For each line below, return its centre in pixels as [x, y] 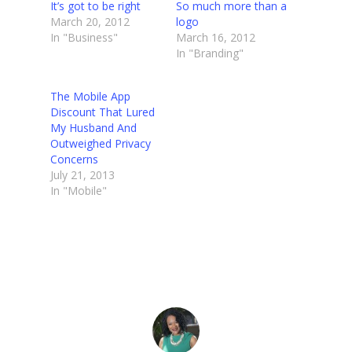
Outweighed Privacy [101, 144]
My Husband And [93, 128]
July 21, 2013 [82, 175]
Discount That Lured [103, 112]
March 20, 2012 [90, 22]
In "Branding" [210, 53]
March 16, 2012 [216, 38]
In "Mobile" [79, 191]
